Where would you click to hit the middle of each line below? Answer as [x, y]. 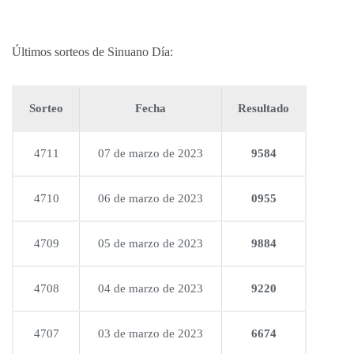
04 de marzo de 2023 [151, 289]
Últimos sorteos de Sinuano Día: [92, 52]
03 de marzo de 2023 [151, 334]
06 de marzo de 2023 [151, 199]
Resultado [264, 109]
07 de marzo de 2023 [151, 154]
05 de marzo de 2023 [151, 244]
